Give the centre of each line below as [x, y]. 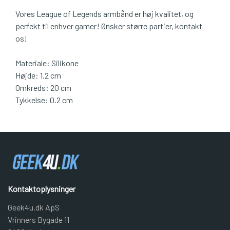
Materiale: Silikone [47, 63]
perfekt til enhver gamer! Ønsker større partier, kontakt [109, 26]
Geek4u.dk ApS [34, 207]
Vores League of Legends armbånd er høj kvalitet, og [104, 14]
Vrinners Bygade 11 [39, 220]
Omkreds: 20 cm [43, 88]
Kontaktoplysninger [42, 189]
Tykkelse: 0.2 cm [44, 100]
